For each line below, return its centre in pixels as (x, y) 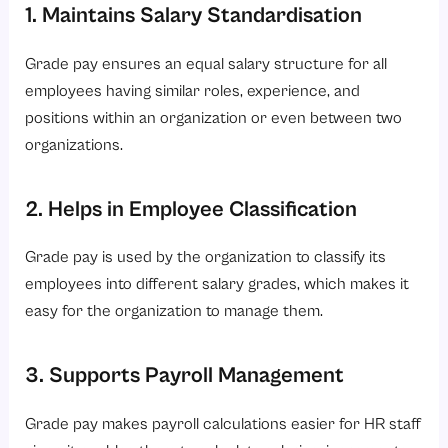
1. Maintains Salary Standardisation (194, 16)
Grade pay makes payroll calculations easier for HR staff (223, 425)
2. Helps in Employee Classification (191, 209)
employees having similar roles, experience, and (193, 91)
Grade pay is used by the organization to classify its (206, 258)
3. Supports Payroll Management (185, 376)
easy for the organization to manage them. (174, 312)
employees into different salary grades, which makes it (217, 285)
